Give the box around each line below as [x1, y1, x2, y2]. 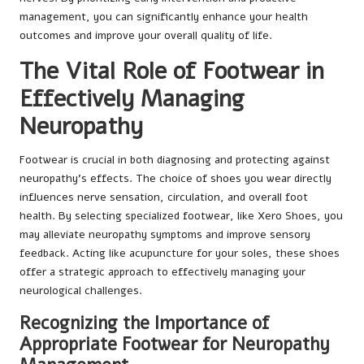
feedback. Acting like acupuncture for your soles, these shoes [19, 245, 340, 262]
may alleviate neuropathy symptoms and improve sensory [19, 227, 310, 243]
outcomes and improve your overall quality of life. [19, 28, 272, 44]
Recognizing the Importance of [19, 310, 269, 336]
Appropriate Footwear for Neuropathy [19, 331, 330, 357]
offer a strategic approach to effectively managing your [19, 264, 305, 280]
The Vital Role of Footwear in [19, 55, 324, 88]
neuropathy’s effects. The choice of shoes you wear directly [19, 171, 331, 187]
